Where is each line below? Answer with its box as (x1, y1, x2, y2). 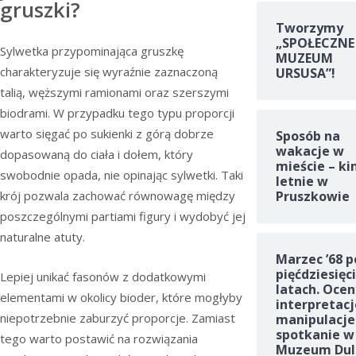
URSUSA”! (275, 64, 335, 83)
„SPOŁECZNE (275, 34, 354, 52)
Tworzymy (275, 19, 343, 37)
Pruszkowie (275, 188, 350, 206)
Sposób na (275, 127, 340, 145)
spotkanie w (275, 326, 354, 344)
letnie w (275, 172, 328, 191)
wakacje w (275, 142, 344, 161)
